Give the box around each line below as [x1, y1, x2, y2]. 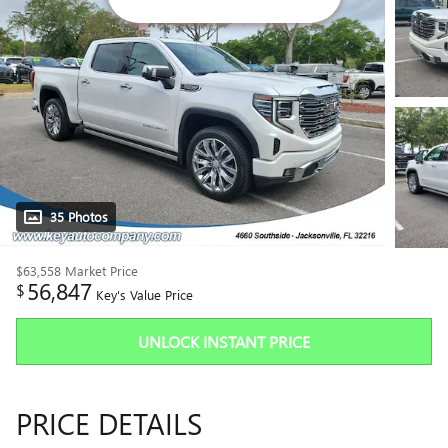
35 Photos [50, 207, 108, 225]
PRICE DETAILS [16, 403, 202, 444]
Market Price [65, 261, 138, 279]
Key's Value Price [96, 285, 193, 303]
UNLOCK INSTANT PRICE [138, 330, 310, 352]
